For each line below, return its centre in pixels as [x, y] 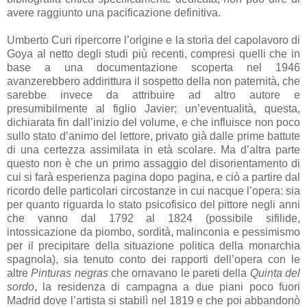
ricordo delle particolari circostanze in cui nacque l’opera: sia [153, 191]
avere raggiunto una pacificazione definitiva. [114, 13]
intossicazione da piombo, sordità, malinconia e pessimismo [153, 232]
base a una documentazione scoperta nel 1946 [153, 68]
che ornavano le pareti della [179, 273]
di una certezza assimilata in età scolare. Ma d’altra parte [153, 150]
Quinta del [275, 273]
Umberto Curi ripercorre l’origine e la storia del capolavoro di [153, 40]
